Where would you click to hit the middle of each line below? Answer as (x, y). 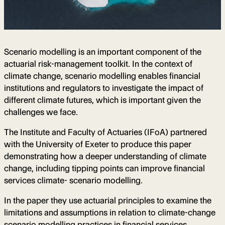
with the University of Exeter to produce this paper (98, 144)
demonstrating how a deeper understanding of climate (105, 156)
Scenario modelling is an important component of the (103, 51)
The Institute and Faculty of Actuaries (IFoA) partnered (105, 132)
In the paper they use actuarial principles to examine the (108, 200)
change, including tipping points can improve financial (104, 168)
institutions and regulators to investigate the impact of (104, 88)
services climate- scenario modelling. (73, 180)
